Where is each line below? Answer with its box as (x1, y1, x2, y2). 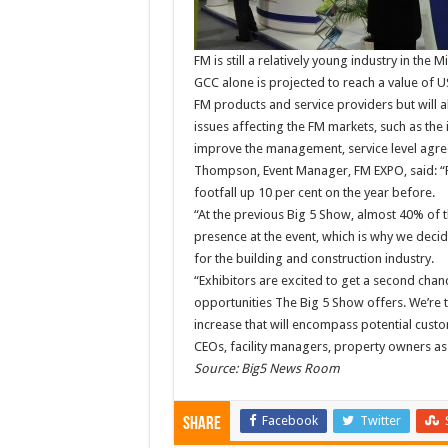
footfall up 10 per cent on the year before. (193, 184, 435, 200)
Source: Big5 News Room (193, 360, 340, 376)
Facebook (261, 412, 318, 428)
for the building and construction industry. (193, 250, 434, 266)
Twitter (359, 412, 401, 428)
